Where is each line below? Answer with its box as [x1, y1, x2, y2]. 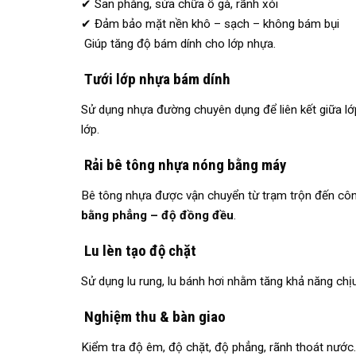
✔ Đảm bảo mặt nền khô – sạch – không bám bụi [81, 17, 339, 32]
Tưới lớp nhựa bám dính [81, 70, 230, 89]
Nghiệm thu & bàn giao [81, 308, 226, 327]
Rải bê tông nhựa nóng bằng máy [81, 156, 286, 175]
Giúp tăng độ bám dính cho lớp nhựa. [81, 37, 276, 52]
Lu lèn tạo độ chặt [81, 242, 196, 261]
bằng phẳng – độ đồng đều [81, 208, 234, 223]
